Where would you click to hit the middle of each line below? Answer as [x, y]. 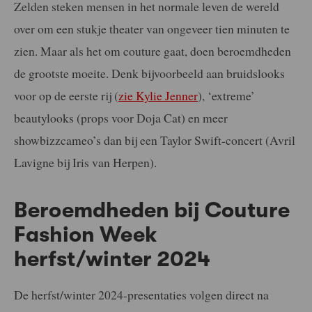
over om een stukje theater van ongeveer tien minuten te [152, 29]
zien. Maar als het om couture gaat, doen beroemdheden [153, 51]
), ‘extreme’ [226, 95]
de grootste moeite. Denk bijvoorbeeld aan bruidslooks [149, 73]
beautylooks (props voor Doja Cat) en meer [121, 118]
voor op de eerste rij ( [66, 95]
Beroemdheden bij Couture [152, 211]
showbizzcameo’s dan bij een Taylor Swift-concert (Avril [155, 140]
